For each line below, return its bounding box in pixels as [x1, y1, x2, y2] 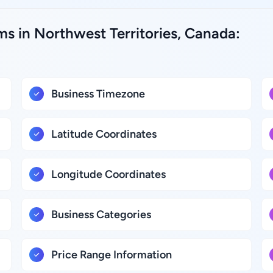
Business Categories [51, 208, 152, 221]
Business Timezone [51, 87, 146, 101]
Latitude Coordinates [51, 127, 157, 141]
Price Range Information [51, 248, 172, 261]
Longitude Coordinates [51, 168, 166, 181]
